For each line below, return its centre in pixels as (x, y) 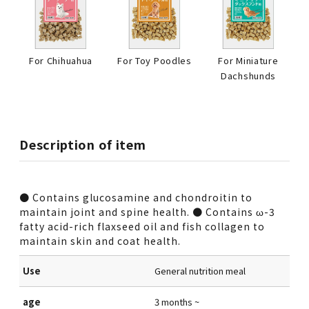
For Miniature (248, 60)
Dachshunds (248, 75)
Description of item (83, 144)
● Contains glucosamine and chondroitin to (136, 197)
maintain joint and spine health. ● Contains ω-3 (148, 211)
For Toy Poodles (154, 60)
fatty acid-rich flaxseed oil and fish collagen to (142, 226)
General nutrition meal (200, 270)
